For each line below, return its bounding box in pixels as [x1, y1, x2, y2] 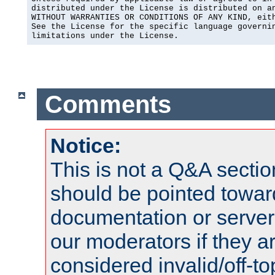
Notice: [50, 134, 121, 158]
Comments [44, 90, 171, 118]
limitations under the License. [31, 31, 179, 41]
